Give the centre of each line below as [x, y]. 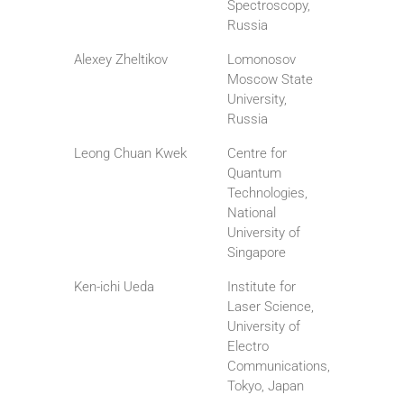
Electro [248, 347]
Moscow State [270, 80]
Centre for [257, 154]
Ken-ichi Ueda [114, 287]
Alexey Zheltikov [121, 60]
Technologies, [267, 193]
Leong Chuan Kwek [130, 154]
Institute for [262, 287]
